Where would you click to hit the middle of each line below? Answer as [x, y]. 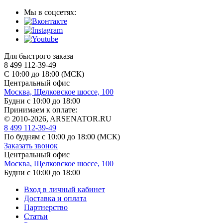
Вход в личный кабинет [64, 189]
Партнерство [46, 207]
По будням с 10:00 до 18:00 [51, 136]
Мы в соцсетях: [50, 12]
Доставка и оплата [55, 198]
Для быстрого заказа [39, 56]
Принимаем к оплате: [41, 110]
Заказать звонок [31, 145]
